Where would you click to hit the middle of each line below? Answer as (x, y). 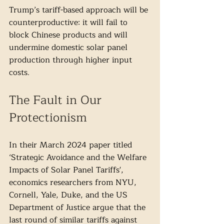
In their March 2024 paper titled (72, 145)
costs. (20, 73)
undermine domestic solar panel (69, 48)
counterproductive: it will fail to (69, 23)
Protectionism (48, 118)
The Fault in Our (57, 100)
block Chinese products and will (69, 35)
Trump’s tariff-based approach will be (80, 10)
